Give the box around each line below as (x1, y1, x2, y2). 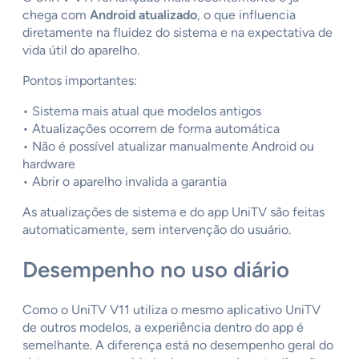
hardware (22, 156, 75, 172)
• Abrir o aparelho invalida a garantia (22, 174, 227, 190)
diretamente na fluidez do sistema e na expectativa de (22, 25, 333, 41)
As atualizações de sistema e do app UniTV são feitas (22, 204, 325, 220)
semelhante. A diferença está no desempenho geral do (22, 337, 333, 353)
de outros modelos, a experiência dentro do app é (22, 319, 304, 335)
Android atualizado (90, 7, 197, 23)
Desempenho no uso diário (22, 256, 289, 283)
